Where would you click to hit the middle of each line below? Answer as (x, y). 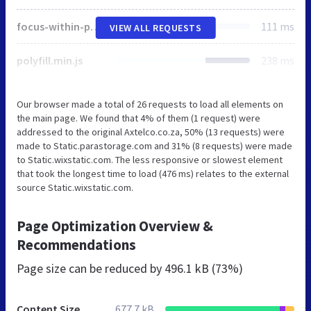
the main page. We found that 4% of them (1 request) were (138, 118)
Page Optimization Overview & (115, 226)
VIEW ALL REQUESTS (155, 28)
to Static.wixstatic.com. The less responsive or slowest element (150, 160)
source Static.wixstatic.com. (75, 188)
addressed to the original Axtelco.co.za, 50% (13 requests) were (151, 132)
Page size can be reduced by (91, 269)
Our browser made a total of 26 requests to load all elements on (150, 104)
